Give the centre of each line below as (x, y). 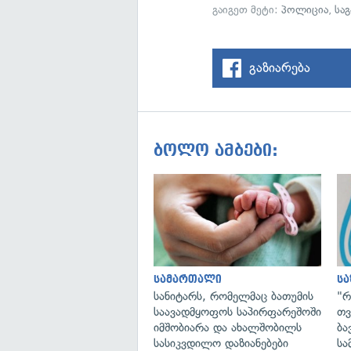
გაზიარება (280, 67)
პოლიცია (305, 10)
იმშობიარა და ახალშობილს (228, 327)
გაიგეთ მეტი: (247, 10)
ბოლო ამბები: (216, 150)
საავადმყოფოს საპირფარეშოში (237, 311)
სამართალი (188, 279)
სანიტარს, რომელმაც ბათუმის (233, 296)
